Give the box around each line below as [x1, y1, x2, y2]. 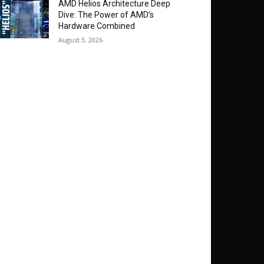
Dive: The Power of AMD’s [58, 10, 154, 20]
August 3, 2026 [58, 35, 103, 45]
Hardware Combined [58, 21, 136, 31]
